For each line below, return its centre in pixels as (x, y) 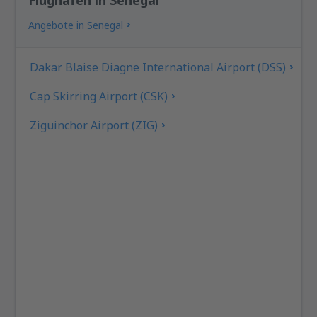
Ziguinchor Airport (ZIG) (94, 125)
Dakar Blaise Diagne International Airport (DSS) (158, 67)
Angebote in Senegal (76, 25)
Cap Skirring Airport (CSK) (99, 96)
